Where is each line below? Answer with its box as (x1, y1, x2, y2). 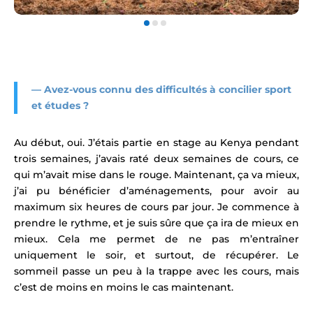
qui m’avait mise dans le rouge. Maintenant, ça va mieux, (14, 168, 299, 182)
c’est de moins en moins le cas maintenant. (14, 281, 233, 294)
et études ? (31, 99, 89, 112)
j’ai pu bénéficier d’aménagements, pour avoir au (14, 184, 299, 198)
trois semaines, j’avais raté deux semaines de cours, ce (14, 152, 299, 166)
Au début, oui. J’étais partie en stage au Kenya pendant (14, 136, 299, 150)
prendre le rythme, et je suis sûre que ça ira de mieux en (14, 217, 299, 230)
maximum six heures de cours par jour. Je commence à (14, 201, 299, 214)
